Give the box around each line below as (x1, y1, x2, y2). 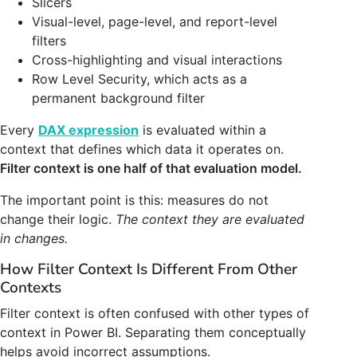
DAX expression (38, 121, 139, 138)
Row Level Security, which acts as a (32, 70, 247, 87)
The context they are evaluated (116, 210, 304, 227)
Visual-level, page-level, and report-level (32, 13, 277, 29)
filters (32, 32, 66, 49)
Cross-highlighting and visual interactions (32, 51, 282, 68)
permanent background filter (32, 89, 205, 106)
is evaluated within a (139, 121, 266, 138)
